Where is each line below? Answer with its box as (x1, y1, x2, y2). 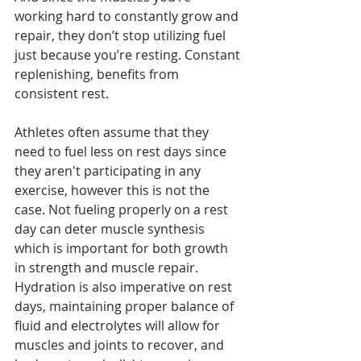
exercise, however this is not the (15, 181, 213, 199)
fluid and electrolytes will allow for (15, 317, 223, 334)
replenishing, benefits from (15, 65, 182, 83)
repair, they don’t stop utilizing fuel (15, 27, 229, 44)
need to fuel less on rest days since (15, 143, 230, 160)
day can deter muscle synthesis (15, 220, 208, 238)
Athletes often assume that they (15, 123, 212, 141)
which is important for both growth (15, 239, 231, 257)
